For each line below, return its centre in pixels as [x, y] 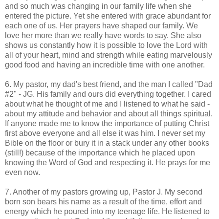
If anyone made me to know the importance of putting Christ [107, 123]
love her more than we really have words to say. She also [103, 35]
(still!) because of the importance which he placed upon [100, 153]
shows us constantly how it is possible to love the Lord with [106, 45]
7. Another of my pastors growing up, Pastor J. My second [104, 192]
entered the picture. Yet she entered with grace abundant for [108, 16]
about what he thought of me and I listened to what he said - [107, 104]
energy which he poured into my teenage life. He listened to [107, 211]
